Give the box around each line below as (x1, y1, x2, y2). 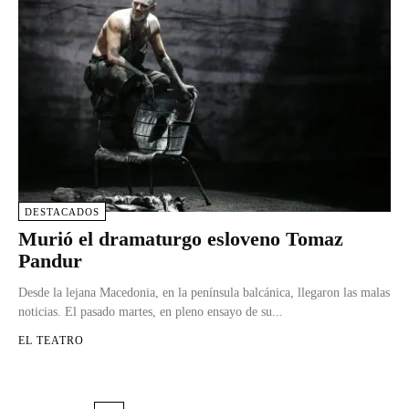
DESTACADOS (25, 205, 100, 217)
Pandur (18, 248, 82, 272)
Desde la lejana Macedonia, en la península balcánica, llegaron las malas (18, 285, 390, 299)
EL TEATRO (18, 333, 84, 347)
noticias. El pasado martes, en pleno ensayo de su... (18, 304, 283, 319)
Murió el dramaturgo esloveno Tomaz (18, 226, 343, 250)
